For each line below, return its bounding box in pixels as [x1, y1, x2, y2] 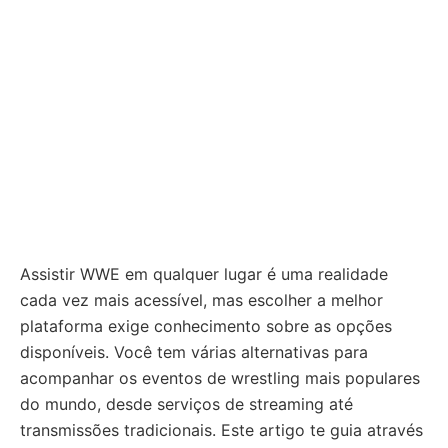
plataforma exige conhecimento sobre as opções [20, 316, 392, 336]
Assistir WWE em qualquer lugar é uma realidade [20, 264, 388, 284]
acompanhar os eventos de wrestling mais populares [20, 368, 420, 388]
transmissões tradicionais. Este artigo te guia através [20, 420, 423, 440]
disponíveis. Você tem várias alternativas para [20, 342, 368, 362]
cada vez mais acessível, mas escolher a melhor [20, 290, 383, 310]
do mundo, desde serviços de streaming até [20, 394, 353, 414]
